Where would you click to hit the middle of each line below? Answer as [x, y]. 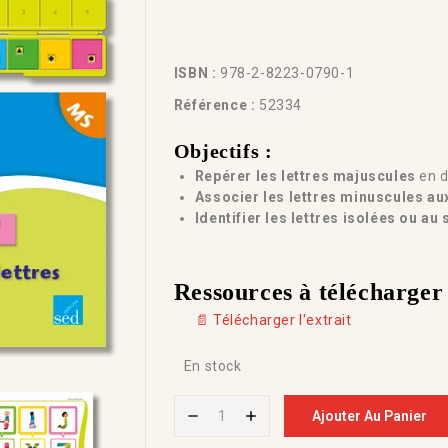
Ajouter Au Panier [370, 416]
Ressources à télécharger [308, 292]
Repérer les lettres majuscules [305, 176]
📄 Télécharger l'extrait [273, 320]
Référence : [214, 105]
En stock [212, 366]
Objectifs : [223, 151]
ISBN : [195, 72]
